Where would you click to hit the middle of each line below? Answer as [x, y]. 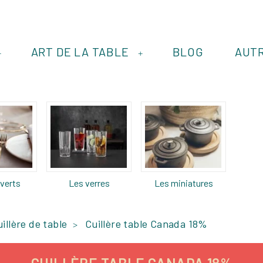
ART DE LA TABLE [80, 52]
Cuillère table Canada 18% [146, 223]
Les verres [89, 183]
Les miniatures [183, 183]
